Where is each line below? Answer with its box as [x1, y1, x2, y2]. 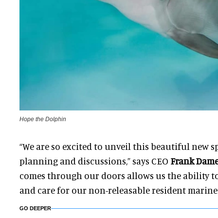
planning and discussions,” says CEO [19, 155, 170, 166]
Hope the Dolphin [19, 115, 66, 123]
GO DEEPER [19, 205, 51, 211]
